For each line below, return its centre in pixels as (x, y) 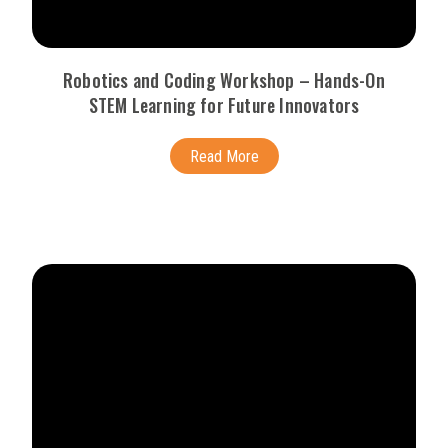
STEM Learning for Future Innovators (224, 104)
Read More (224, 156)
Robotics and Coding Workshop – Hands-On (224, 79)
